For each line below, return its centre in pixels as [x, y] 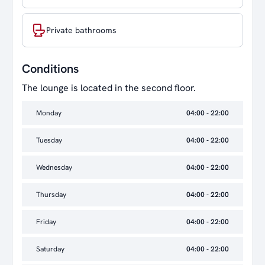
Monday [49, 113]
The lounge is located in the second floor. [109, 88]
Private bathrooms [81, 30]
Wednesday [54, 167]
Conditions [50, 69]
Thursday [51, 195]
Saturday [50, 249]
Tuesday [49, 140]
